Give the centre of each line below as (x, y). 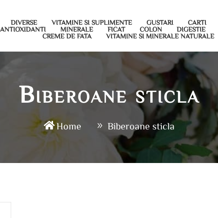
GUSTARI (160, 22)
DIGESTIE (191, 29)
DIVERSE (24, 22)
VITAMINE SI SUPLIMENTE (92, 22)
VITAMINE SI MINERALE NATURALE (160, 36)
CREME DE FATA (67, 36)
